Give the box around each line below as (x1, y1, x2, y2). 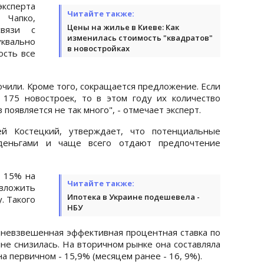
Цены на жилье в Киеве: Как (67, 21, 179, 32)
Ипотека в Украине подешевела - (67, 191, 200, 202)
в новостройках (67, 42, 130, 54)
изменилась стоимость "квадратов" (67, 32, 213, 43)
